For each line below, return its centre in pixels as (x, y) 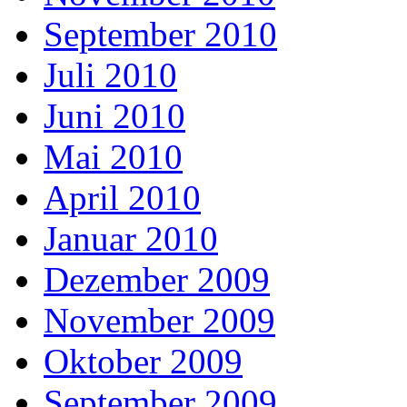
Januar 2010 (131, 239)
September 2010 (160, 35)
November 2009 (159, 321)
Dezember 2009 (157, 280)
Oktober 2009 (143, 362)
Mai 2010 (113, 157)
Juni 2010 (114, 116)
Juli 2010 (110, 75)
